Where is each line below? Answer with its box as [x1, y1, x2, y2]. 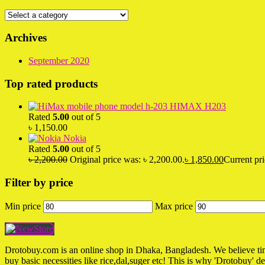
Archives [5, 31, 47, 44]
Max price [155, 201, 193, 211]
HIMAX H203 [170, 101, 226, 112]
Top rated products [5, 77, 98, 90]
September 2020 [28, 56, 89, 66]
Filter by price [5, 176, 73, 189]
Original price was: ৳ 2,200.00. [70, 154, 185, 165]
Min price [5, 201, 41, 211]
